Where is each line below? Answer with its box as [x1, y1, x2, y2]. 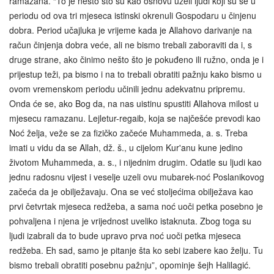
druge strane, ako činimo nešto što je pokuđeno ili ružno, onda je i [9, 53, 264, 65]
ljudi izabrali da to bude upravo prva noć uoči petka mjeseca [9, 229, 241, 242]
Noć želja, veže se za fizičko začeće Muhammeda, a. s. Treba [9, 126, 248, 139]
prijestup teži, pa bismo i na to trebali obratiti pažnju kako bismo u [9, 67, 262, 80]
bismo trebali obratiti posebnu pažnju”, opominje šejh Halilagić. [9, 258, 251, 271]
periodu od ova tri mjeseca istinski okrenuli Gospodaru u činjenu [9, 9, 256, 21]
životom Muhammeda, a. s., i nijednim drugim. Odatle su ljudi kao [9, 155, 262, 168]
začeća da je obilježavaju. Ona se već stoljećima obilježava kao [9, 185, 253, 198]
